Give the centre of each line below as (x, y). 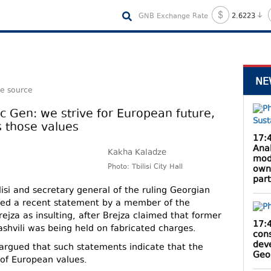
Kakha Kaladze (137, 153)
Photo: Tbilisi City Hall (145, 168)
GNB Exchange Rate (173, 16)
